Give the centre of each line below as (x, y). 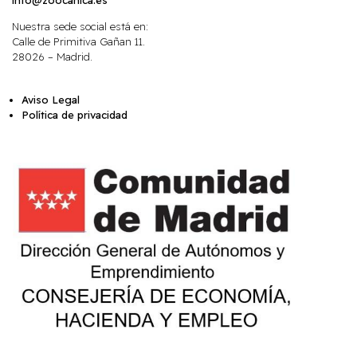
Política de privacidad (75, 114)
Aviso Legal (51, 99)
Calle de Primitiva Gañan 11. (78, 42)
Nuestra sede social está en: (80, 27)
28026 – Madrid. (52, 57)
